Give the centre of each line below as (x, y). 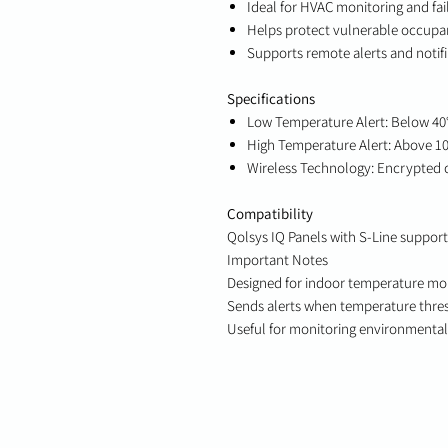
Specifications (271, 99)
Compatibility (270, 214)
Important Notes (277, 260)
